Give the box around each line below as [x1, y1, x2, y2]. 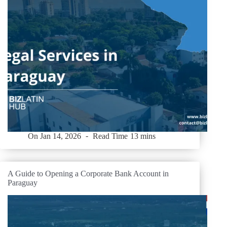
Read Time [93, 131, 128, 140]
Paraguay [8, 178, 37, 187]
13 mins [130, 131, 156, 140]
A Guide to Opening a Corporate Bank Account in [8, 169, 169, 178]
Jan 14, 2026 [40, 131, 82, 140]
